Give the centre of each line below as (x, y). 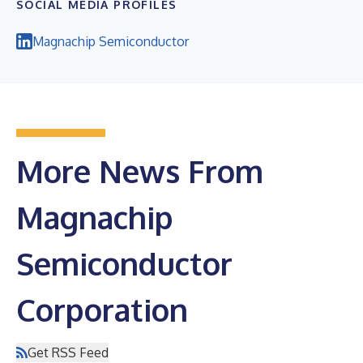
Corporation (102, 309)
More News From (140, 171)
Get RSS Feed (68, 352)
